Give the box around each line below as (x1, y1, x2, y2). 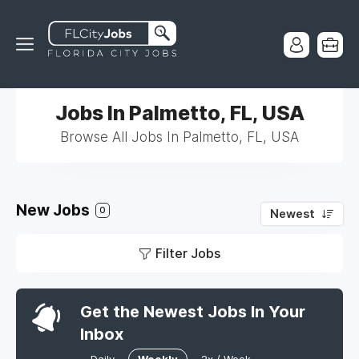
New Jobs (16, 201, 93, 220)
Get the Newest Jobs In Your (80, 302, 305, 321)
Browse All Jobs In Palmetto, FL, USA (60, 129, 299, 145)
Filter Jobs (155, 245, 220, 261)
